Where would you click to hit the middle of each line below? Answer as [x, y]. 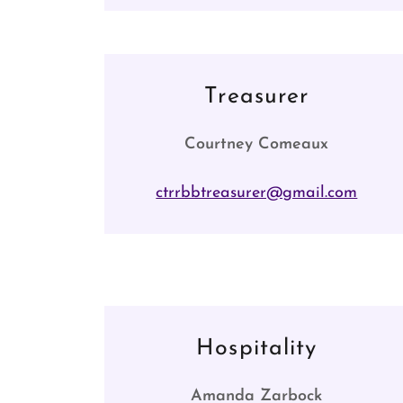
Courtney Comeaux [257, 144]
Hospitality [257, 349]
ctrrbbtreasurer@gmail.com [257, 193]
